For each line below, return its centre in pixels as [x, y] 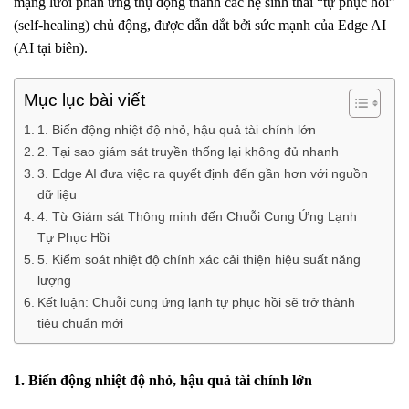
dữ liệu [57, 194]
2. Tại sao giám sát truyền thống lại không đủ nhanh [188, 152]
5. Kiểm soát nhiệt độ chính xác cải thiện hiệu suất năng [199, 259]
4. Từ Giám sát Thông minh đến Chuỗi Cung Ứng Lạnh [197, 216]
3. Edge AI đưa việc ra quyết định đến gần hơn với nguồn [202, 173]
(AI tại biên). [51, 48]
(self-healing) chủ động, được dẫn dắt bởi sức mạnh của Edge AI [200, 25]
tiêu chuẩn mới [80, 323]
